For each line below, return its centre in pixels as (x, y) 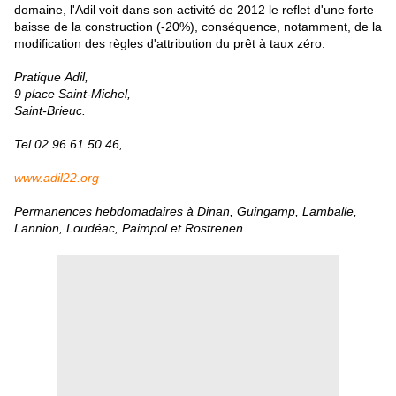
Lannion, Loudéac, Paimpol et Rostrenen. (130, 228)
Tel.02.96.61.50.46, (69, 145)
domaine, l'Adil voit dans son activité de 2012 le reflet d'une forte (194, 10)
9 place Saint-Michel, (72, 94)
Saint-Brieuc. (50, 111)
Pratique (38, 77)
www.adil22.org (57, 178)
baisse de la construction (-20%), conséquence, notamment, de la (198, 27)
